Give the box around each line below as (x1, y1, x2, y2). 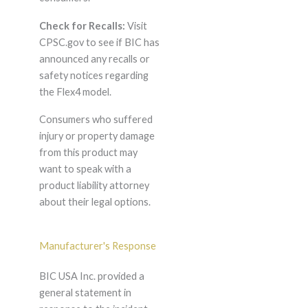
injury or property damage (38, 129, 155, 142)
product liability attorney (38, 179, 149, 191)
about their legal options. (38, 195, 151, 208)
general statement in (38, 286, 131, 298)
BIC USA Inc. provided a (38, 269, 144, 282)
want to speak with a (38, 162, 131, 175)
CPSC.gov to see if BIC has (38, 36, 159, 48)
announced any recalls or (38, 52, 150, 65)
